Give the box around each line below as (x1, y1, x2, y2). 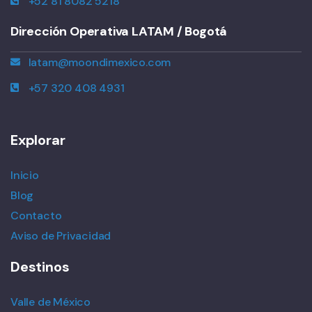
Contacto (10, 208, 62, 223)
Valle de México (10, 294, 91, 309)
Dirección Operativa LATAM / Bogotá (10, 22, 228, 40)
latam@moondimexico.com (28, 54, 171, 70)
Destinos (10, 257, 70, 276)
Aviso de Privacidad (10, 228, 111, 243)
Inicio (10, 167, 39, 182)
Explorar (10, 130, 65, 149)
